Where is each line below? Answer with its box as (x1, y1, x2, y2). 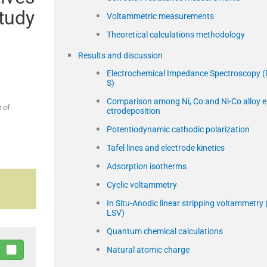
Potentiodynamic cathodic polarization (107, 124, 250, 134)
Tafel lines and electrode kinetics (107, 142, 225, 153)
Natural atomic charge (107, 244, 190, 254)
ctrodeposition (107, 105, 160, 116)
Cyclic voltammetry (107, 179, 177, 190)
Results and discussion (78, 50, 163, 60)
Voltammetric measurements (107, 11, 214, 21)
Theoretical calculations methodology (107, 29, 245, 39)
